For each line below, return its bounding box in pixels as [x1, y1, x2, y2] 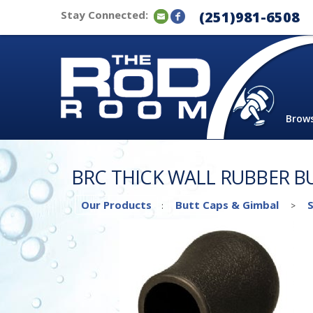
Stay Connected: [61, 8, 148, 22]
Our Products [81, 198, 152, 212]
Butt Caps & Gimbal [175, 198, 279, 212]
